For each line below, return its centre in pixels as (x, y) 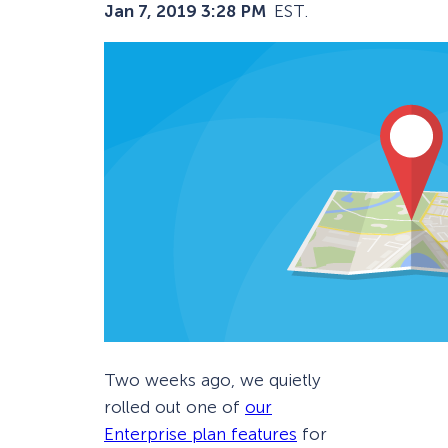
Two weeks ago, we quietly (212, 380)
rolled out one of (174, 407)
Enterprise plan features (200, 434)
